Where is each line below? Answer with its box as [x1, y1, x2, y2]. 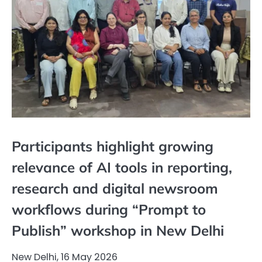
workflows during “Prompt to [12, 201, 206, 219]
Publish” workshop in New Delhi [12, 222, 224, 240]
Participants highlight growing [12, 137, 213, 156]
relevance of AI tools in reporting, [12, 158, 232, 177]
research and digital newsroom [12, 180, 218, 198]
